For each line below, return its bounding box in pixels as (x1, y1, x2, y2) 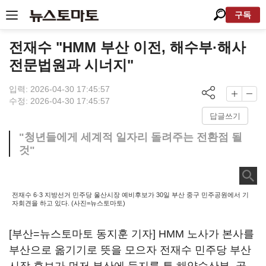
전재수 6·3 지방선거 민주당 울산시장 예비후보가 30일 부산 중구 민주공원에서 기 (12, 191, 249, 198)
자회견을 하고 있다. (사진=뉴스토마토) (12, 199, 125, 207)
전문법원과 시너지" (9, 57, 134, 73)
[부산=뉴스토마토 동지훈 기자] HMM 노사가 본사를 (9, 228, 254, 240)
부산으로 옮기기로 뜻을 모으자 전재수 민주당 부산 (9, 244, 251, 256)
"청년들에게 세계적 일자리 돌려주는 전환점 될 (19, 131, 242, 143)
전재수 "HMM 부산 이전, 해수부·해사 (9, 39, 246, 55)
